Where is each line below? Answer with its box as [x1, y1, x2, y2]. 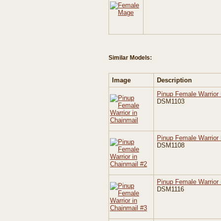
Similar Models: [109, 54, 152, 61]
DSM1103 [157, 98, 184, 105]
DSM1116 [157, 185, 184, 193]
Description [157, 76, 192, 84]
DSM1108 [157, 142, 184, 149]
